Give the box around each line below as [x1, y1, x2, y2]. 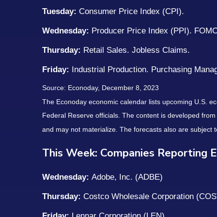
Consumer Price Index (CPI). [79, 7, 186, 16]
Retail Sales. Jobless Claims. [83, 46, 190, 55]
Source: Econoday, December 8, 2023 [42, 84, 159, 92]
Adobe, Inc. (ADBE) [89, 172, 163, 182]
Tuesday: [42, 7, 79, 16]
